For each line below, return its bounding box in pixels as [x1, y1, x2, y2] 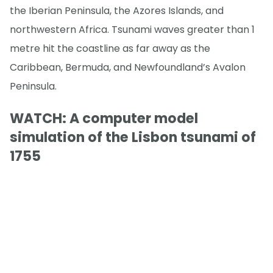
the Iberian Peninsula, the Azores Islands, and [10, 3, 224, 18]
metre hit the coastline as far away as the [10, 41, 210, 55]
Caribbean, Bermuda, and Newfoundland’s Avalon [10, 60, 246, 74]
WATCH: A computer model [10, 109, 198, 129]
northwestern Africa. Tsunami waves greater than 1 [10, 22, 255, 37]
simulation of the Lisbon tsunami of [10, 128, 256, 147]
